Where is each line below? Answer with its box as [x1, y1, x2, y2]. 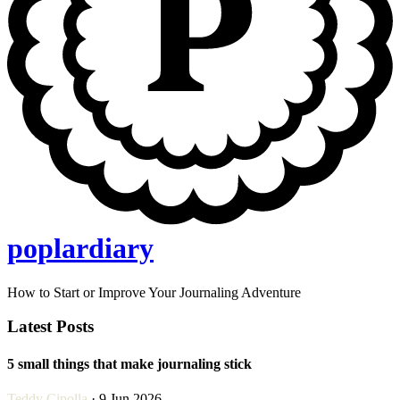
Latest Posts [7, 317, 94, 337]
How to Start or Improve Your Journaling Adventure [7, 284, 301, 300]
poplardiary [7, 232, 154, 265]
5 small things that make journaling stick [7, 355, 252, 371]
